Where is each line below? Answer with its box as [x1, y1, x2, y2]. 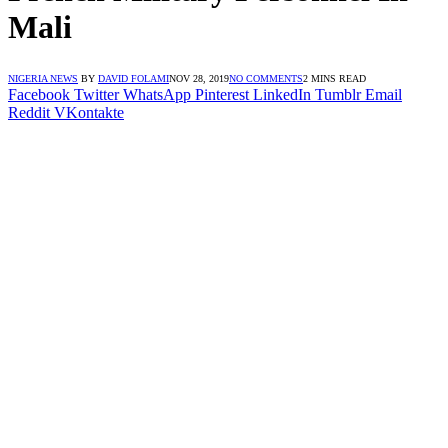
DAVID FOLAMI [98, 72, 169, 84]
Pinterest [195, 85, 249, 103]
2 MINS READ [303, 72, 366, 84]
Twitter [74, 85, 119, 103]
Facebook [8, 85, 70, 103]
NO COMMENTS [229, 72, 303, 84]
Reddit [8, 103, 50, 121]
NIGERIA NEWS [8, 72, 78, 84]
